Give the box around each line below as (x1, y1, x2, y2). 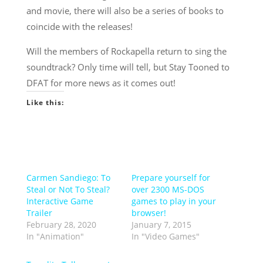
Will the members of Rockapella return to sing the (26, 45, 227, 57)
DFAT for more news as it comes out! (26, 76, 176, 89)
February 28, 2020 (26, 218, 96, 230)
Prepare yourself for (131, 171, 210, 183)
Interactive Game (26, 195, 93, 207)
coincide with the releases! (26, 20, 133, 32)
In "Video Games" (131, 230, 200, 242)
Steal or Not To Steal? (26, 183, 110, 195)
